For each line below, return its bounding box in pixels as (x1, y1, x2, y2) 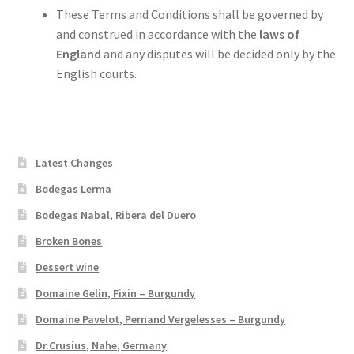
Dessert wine (36, 259, 100, 274)
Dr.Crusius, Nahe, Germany (36, 337, 168, 352)
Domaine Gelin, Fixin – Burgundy (36, 285, 196, 300)
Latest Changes (36, 155, 114, 170)
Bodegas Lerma (36, 181, 112, 196)
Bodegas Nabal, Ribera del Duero (36, 207, 197, 222)
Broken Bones (36, 233, 103, 248)
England (55, 46, 101, 62)
